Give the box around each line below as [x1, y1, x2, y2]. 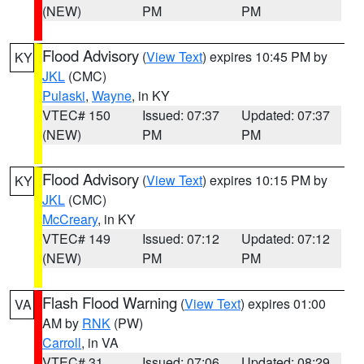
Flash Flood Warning [42, 292, 177, 313]
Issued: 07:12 [141, 229, 219, 248]
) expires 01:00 [240, 294, 326, 313]
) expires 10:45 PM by [202, 47, 327, 66]
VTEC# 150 [42, 106, 110, 124]
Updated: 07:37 [241, 106, 331, 124]
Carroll [42, 333, 81, 352]
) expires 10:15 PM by [202, 171, 327, 189]
